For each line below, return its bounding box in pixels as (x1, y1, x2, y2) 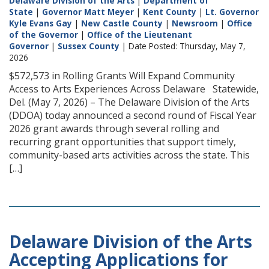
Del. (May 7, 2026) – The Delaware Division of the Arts (9, 95, 250, 109)
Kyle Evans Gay (9, 17, 72, 29)
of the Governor (9, 29, 78, 40)
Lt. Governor (205, 6, 259, 17)
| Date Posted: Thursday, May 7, (119, 40, 246, 52)
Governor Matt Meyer (42, 6, 134, 17)
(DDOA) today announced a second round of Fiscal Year (9, 109, 256, 122)
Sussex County (58, 40, 119, 52)
